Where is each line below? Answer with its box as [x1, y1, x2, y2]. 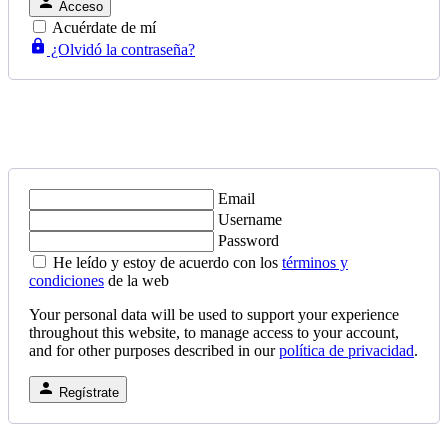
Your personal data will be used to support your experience [29, 305, 399, 323]
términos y [282, 253, 348, 271]
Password [218, 231, 279, 249]
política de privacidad [279, 341, 414, 359]
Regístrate [59, 384, 119, 400]
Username [218, 210, 282, 228]
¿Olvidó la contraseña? [47, 40, 195, 58]
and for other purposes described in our [29, 341, 279, 359]
